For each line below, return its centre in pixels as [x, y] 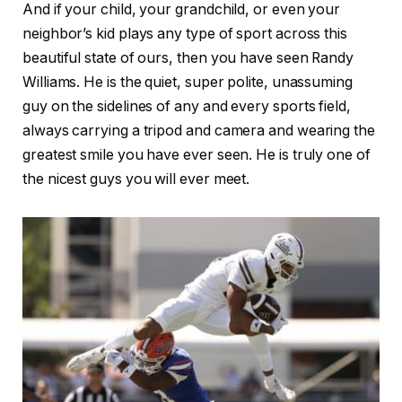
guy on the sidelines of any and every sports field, [187, 106]
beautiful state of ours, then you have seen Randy [188, 57]
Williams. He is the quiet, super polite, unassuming [188, 82]
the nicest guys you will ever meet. [136, 179]
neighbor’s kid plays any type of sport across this [185, 33]
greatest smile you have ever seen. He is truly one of [197, 154]
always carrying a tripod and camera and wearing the [199, 130]
